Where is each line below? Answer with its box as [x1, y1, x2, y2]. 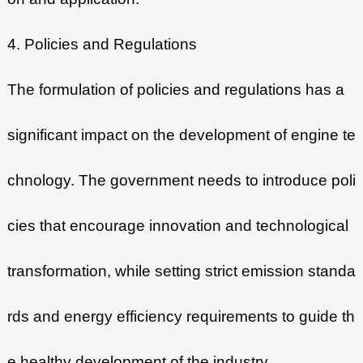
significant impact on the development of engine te [6, 126, 356, 144]
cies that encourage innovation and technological [6, 217, 348, 235]
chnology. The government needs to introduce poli [6, 172, 356, 190]
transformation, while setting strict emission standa [6, 263, 356, 280]
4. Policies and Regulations [6, 36, 197, 53]
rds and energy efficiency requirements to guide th [6, 308, 355, 326]
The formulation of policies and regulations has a [6, 81, 344, 99]
